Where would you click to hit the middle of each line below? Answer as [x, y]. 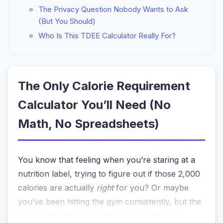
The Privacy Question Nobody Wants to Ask [113, 9]
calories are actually [57, 187]
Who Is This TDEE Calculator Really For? [107, 36]
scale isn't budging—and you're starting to [98, 215]
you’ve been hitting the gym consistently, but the [110, 201]
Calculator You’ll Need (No [94, 105]
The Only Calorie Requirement [104, 86]
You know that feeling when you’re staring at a [107, 160]
